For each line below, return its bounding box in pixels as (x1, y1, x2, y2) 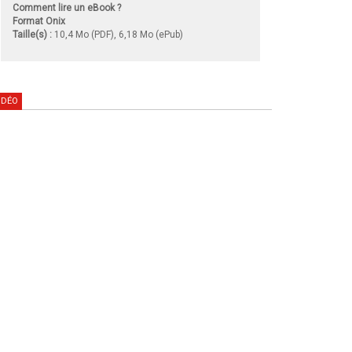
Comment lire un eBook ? (13, 2, 121, 13)
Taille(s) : (13, 28, 52, 40)
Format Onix (13, 15, 65, 27)
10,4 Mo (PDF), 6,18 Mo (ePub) (52, 28, 183, 40)
